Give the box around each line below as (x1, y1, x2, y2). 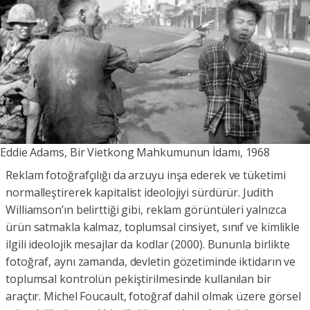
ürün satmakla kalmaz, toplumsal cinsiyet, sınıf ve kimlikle (6, 219, 300, 235)
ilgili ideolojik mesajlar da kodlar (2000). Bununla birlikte (6, 237, 290, 253)
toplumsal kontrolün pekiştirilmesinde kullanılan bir (6, 271, 271, 287)
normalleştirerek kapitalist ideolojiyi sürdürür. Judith (6, 185, 273, 201)
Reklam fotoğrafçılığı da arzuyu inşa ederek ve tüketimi (6, 167, 286, 183)
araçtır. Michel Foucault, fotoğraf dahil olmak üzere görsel (6, 289, 302, 304)
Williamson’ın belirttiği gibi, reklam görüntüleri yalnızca (6, 202, 287, 218)
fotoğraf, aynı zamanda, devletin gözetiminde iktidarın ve (6, 254, 296, 270)
